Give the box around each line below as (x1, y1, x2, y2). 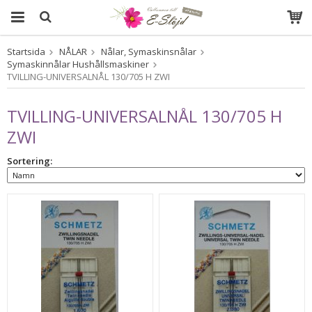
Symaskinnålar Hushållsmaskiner (7, 58, 149, 70)
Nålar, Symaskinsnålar (101, 45, 196, 58)
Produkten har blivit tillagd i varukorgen (78, 57, 232, 68)
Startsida (7, 45, 45, 58)
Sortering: (7, 155, 52, 167)
